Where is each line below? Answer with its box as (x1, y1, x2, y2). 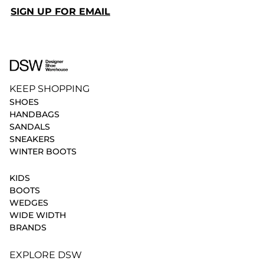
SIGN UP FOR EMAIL (11, 6, 110, 17)
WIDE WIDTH (9, 210, 66, 221)
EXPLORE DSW (9, 249, 82, 261)
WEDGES (9, 197, 48, 209)
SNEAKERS (9, 134, 55, 145)
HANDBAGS (9, 109, 60, 120)
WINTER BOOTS (9, 146, 77, 157)
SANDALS (9, 121, 50, 133)
